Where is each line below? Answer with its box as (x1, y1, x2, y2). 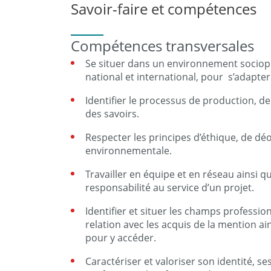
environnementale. (85, 144, 172, 157)
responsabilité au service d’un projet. (85, 181, 254, 194)
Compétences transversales (71, 36, 254, 56)
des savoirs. (85, 107, 139, 120)
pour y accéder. (85, 231, 156, 244)
